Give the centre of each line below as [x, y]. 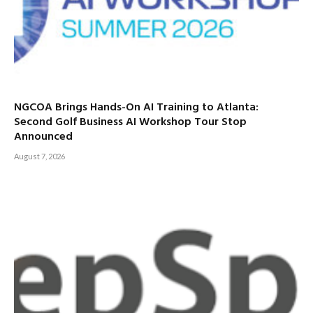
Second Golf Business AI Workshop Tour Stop [130, 122]
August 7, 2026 [39, 156]
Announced [43, 137]
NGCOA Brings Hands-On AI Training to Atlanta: [136, 107]
